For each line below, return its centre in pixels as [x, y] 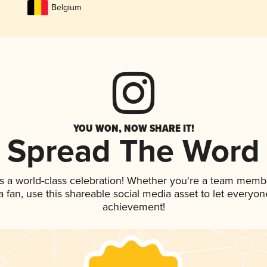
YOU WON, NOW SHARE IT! [133, 128]
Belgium [66, 8]
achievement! [133, 208]
